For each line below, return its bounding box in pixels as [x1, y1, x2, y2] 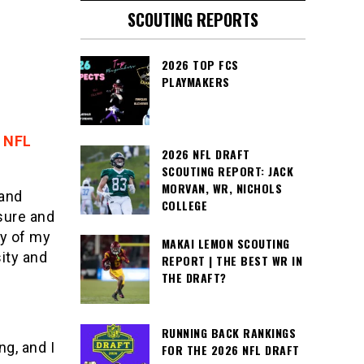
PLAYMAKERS [161, 73, 230, 90]
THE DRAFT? [161, 269, 227, 286]
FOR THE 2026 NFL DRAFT [161, 341, 300, 358]
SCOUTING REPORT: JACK [161, 162, 293, 180]
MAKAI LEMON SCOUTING [161, 235, 290, 252]
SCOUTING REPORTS [127, 7, 258, 32]
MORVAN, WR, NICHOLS [161, 180, 282, 197]
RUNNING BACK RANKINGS [161, 324, 296, 341]
